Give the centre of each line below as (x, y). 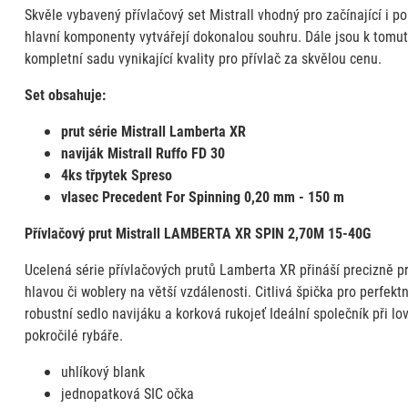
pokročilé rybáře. (73, 334)
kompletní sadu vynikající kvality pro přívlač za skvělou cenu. (203, 57)
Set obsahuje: (65, 94)
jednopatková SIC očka (127, 393)
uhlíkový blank (102, 371)
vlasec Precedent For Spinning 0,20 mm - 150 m (202, 196)
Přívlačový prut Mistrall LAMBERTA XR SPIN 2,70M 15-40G (197, 232)
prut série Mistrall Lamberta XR (153, 130)
